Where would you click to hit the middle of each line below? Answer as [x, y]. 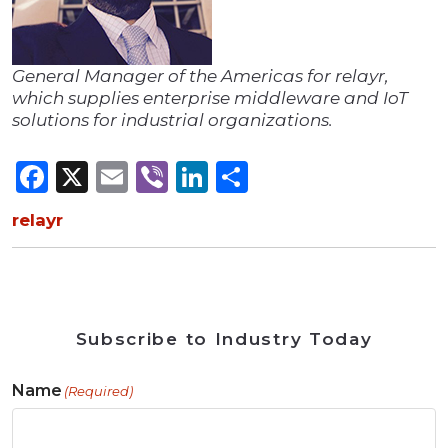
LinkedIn [277, 177]
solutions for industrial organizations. [172, 120]
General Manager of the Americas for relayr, [200, 76]
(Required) [98, 391]
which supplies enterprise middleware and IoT [210, 98]
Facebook [125, 177]
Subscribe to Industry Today [224, 339]
